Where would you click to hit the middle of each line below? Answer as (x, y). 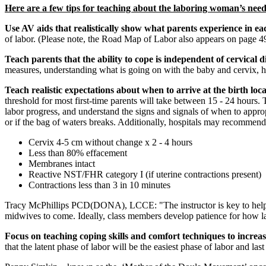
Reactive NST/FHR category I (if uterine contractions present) (145, 175)
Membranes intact (62, 164)
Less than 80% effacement (78, 153)
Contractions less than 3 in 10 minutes (99, 185)
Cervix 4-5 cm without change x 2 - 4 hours (110, 142)
